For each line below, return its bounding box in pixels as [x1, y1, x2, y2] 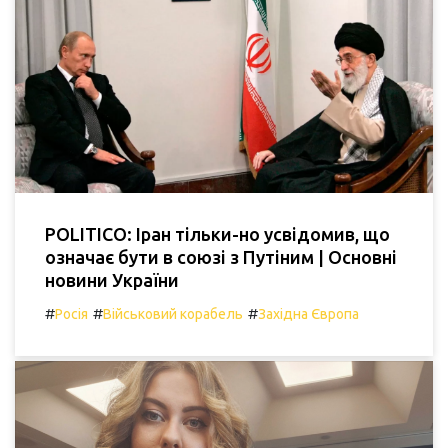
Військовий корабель [103, 306, 243, 323]
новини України [45, 270, 179, 291]
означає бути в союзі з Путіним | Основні [45, 247, 397, 268]
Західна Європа [258, 306, 359, 323]
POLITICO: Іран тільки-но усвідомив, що [45, 224, 390, 245]
